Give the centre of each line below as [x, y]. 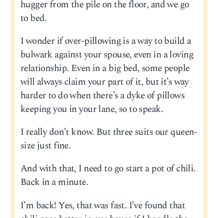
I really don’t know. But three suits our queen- [109, 132]
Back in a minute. [54, 182]
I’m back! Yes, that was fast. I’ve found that [102, 205]
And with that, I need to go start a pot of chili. [108, 169]
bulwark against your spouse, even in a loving [107, 55]
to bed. [33, 18]
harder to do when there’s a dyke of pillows [102, 96]
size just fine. [45, 146]
